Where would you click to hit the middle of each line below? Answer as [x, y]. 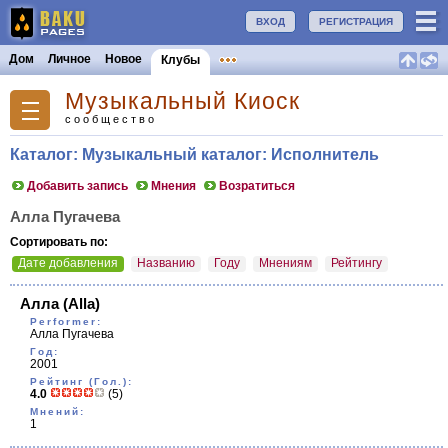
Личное [69, 59]
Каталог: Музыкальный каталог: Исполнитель [194, 154]
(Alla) [79, 303]
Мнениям [285, 263]
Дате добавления [68, 263]
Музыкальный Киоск [182, 101]
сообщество [111, 119]
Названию [166, 263]
